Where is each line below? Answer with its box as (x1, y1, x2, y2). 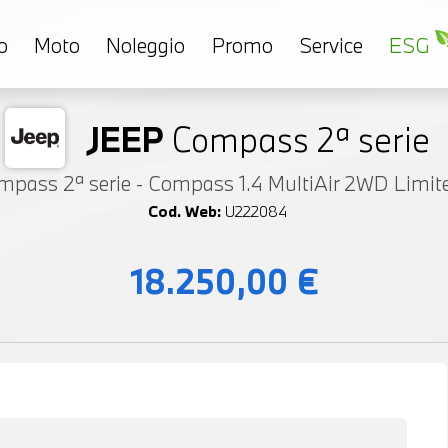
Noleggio (106, 30, 186, 59)
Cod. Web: (148, 201, 221, 222)
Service (298, 30, 363, 59)
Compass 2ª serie (172, 117, 430, 161)
